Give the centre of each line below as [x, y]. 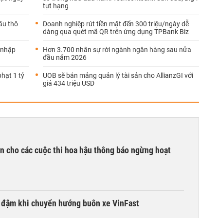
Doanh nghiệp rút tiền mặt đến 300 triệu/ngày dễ [116, 24]
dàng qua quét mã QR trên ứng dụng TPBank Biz [116, 32]
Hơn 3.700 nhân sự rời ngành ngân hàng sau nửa [117, 50]
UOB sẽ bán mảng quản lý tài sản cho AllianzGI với [118, 75]
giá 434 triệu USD [69, 83]
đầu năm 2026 [65, 57]
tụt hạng [56, 6]
